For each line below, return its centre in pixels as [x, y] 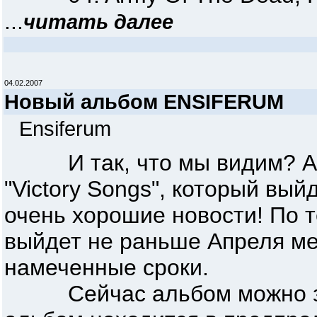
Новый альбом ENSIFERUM [144, 102]
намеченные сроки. [106, 267]
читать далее [98, 22]
